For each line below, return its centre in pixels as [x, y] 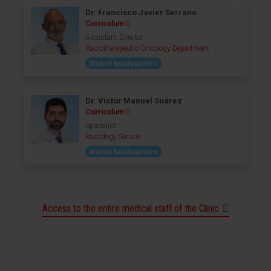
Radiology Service [113, 137]
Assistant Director [114, 38]
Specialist [101, 126]
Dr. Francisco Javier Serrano [141, 12]
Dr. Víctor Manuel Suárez [134, 101]
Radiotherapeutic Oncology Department [147, 48]
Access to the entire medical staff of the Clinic [131, 208]
